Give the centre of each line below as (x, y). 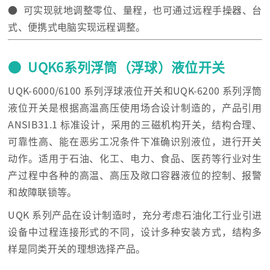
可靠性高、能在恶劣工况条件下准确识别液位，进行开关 (135, 141)
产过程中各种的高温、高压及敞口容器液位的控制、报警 (135, 175)
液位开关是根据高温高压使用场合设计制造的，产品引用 (135, 108)
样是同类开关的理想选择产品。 (77, 249)
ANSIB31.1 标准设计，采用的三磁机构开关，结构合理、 (135, 124)
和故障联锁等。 (42, 192)
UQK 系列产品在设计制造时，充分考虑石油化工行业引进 (135, 215)
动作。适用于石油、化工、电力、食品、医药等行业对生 (135, 158)
